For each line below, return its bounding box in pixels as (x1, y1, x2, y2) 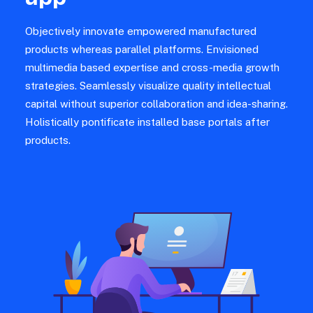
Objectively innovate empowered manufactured (25, 25, 256, 38)
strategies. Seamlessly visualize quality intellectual (25, 80, 271, 92)
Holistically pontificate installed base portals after (25, 116, 270, 129)
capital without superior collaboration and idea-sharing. (25, 98, 288, 110)
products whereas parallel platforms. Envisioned (25, 43, 259, 56)
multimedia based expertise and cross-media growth (25, 61, 279, 74)
